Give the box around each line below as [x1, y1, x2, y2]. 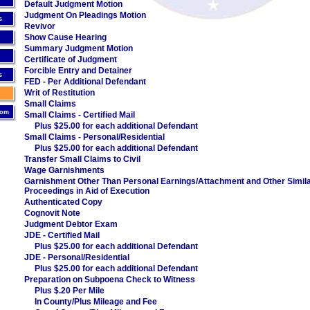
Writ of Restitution [24, 88, 95, 98]
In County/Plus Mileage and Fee [35, 297, 157, 307]
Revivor [24, 21, 55, 31]
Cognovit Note [24, 208, 80, 218]
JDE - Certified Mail [24, 230, 100, 240]
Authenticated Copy [24, 197, 102, 207]
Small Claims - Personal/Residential [24, 132, 165, 142]
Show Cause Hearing [24, 33, 107, 42]
